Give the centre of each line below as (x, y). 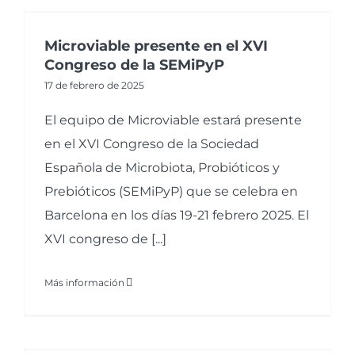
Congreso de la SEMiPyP (134, 65)
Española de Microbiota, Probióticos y (162, 168)
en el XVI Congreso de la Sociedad (152, 144)
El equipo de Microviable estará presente (173, 120)
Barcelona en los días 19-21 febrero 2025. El (177, 216)
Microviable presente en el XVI (156, 46)
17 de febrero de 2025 (94, 86)
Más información (84, 283)
